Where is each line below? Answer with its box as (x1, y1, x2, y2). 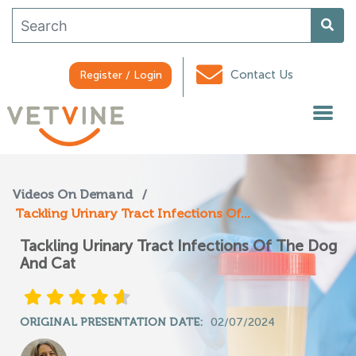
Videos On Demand (12, 187, 133, 202)
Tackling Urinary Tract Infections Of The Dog (20, 237, 337, 255)
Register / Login (79, 68, 162, 82)
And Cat (20, 254, 75, 273)
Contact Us (227, 68, 293, 82)
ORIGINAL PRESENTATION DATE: (20, 315, 203, 329)
